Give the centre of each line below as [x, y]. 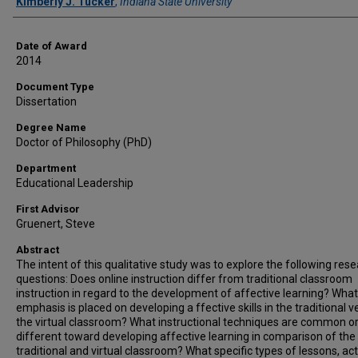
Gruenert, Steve [56, 224]
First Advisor [48, 209]
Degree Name [51, 127]
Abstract [38, 250]
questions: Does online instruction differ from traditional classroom [184, 279]
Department [46, 168]
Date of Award [52, 46]
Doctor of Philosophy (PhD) [84, 142]
